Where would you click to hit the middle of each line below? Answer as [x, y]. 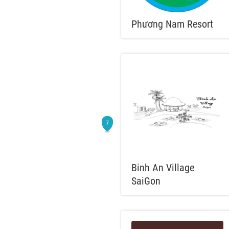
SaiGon [146, 181]
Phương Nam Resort [172, 24]
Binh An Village [163, 168]
